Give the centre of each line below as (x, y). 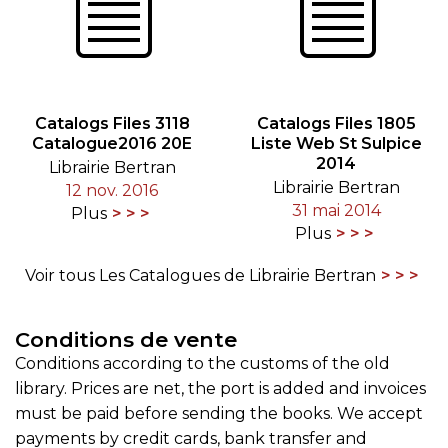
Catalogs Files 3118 (112, 124)
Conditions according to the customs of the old (202, 364)
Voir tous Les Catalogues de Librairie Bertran (200, 276)
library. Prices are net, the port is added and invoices (220, 389)
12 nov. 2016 (112, 191)
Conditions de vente (126, 340)
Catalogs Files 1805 (336, 124)
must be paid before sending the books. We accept (219, 414)
